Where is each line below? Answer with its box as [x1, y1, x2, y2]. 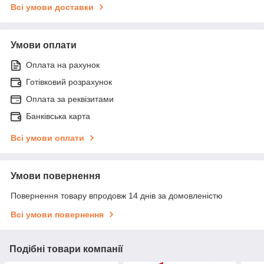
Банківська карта [26, 111, 90, 121]
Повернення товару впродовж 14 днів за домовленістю [11, 190, 223, 200]
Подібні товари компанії [9, 243, 123, 254]
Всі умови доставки [11, 2, 94, 12]
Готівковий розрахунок [26, 77, 112, 87]
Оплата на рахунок [26, 60, 100, 70]
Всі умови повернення [11, 209, 104, 219]
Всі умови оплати [11, 133, 84, 143]
